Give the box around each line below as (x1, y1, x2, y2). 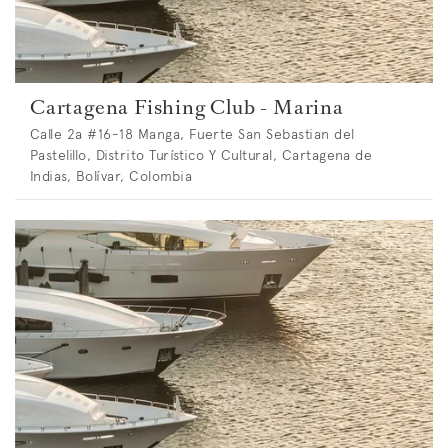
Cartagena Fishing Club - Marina (30, 93, 344, 122)
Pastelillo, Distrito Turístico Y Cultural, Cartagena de (30, 146, 373, 165)
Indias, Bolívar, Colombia (30, 167, 192, 186)
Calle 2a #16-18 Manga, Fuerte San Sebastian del (30, 125, 355, 144)
